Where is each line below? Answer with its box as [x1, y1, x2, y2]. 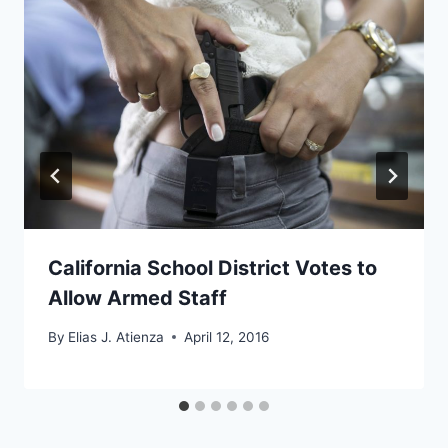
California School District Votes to [48, 256, 377, 281]
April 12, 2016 [184, 328, 270, 345]
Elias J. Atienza [68, 328, 165, 345]
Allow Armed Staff [48, 286, 227, 311]
